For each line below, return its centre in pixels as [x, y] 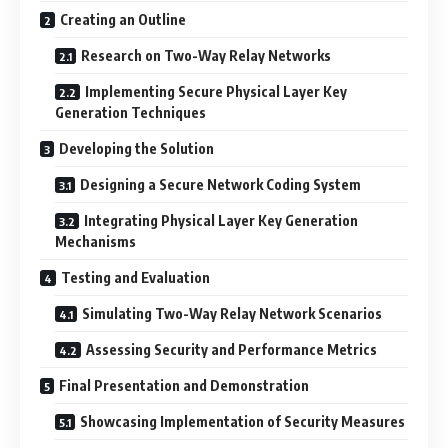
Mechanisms [95, 242]
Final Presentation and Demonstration [184, 386]
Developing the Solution [136, 149]
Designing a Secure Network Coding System [220, 185]
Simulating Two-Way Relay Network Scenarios [232, 314]
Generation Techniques [130, 113]
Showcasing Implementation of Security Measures [242, 422]
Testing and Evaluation [135, 278]
